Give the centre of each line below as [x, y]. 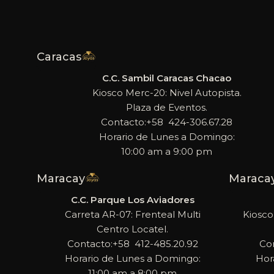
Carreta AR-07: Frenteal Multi [132, 214]
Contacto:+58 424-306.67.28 [167, 122]
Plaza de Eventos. [167, 107]
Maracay [61, 178]
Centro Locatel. [133, 229]
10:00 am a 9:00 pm [167, 151]
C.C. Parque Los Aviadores [132, 199]
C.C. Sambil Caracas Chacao [167, 78]
